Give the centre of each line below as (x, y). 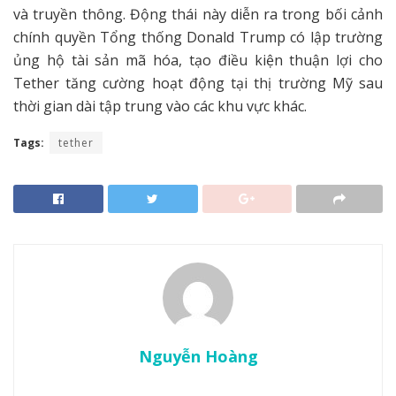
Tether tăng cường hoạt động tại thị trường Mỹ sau (198, 84)
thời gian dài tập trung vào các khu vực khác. (160, 107)
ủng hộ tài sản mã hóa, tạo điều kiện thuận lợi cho (198, 61)
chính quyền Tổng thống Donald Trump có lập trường (198, 38)
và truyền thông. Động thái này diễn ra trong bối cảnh (198, 15)
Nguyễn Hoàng (198, 356)
